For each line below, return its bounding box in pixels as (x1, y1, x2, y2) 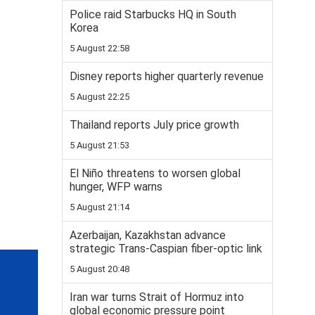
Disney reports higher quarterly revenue (70, 70, 264, 83)
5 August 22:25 (70, 91, 129, 102)
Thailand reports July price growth (70, 118, 239, 131)
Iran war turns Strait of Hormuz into (70, 290, 244, 304)
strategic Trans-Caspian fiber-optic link (70, 242, 262, 255)
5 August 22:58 (70, 43, 129, 53)
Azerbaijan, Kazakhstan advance (70, 229, 226, 242)
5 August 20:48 (70, 264, 129, 274)
